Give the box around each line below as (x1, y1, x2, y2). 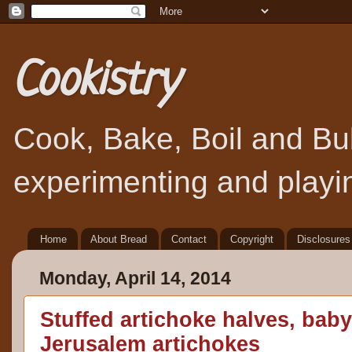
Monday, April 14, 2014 (39, 268, 231, 289)
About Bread (90, 233, 148, 245)
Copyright (230, 233, 273, 245)
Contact (170, 233, 207, 245)
